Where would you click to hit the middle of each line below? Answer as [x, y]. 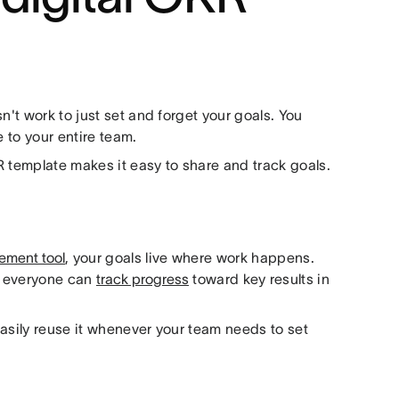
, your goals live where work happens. [190, 257]
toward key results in [260, 279]
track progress [142, 279]
